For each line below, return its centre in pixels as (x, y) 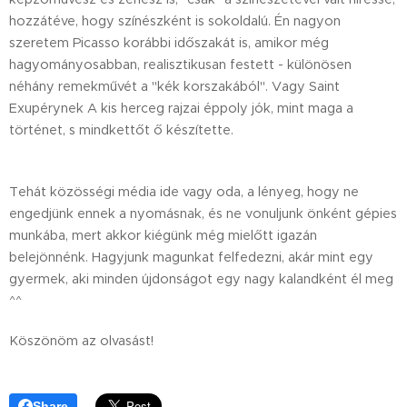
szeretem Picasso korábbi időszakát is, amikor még (169, 42)
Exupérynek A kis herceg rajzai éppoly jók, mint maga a (181, 108)
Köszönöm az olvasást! (81, 340)
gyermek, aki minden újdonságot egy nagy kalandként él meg (201, 278)
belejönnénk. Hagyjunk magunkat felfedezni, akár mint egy (191, 257)
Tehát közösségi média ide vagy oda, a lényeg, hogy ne (184, 191)
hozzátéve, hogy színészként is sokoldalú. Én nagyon (175, 20)
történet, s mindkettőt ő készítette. (121, 129)
